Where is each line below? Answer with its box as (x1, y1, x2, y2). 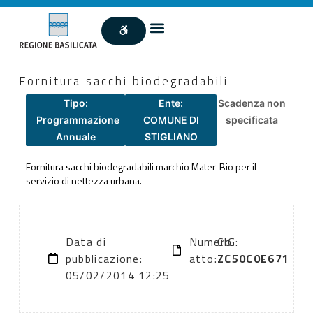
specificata (226, 113, 279, 126)
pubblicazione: (65, 250, 143, 268)
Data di (65, 233, 106, 251)
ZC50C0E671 (217, 250, 290, 268)
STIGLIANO (144, 130, 198, 143)
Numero (189, 233, 233, 251)
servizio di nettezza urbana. (25, 173, 142, 188)
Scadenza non (218, 96, 286, 109)
